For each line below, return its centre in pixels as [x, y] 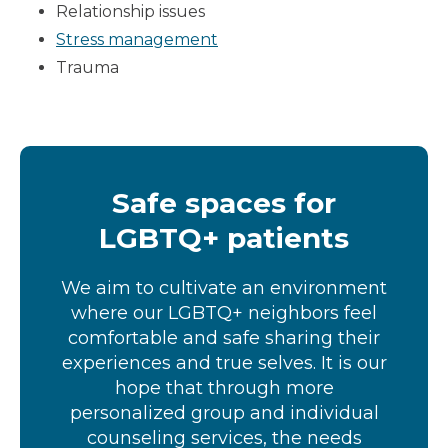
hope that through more [224, 387]
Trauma [87, 67]
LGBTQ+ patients [224, 237]
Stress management [137, 39]
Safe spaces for [224, 202]
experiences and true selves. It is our [224, 362]
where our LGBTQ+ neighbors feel [224, 312]
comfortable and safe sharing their [224, 337]
